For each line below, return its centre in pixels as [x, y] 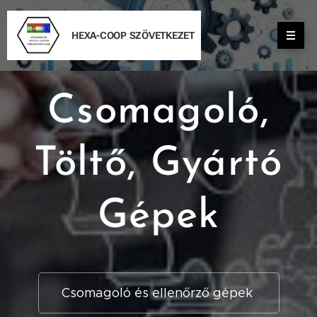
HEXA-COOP [99, 35]
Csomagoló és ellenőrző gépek [158, 293]
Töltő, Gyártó [158, 165]
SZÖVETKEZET [162, 35]
